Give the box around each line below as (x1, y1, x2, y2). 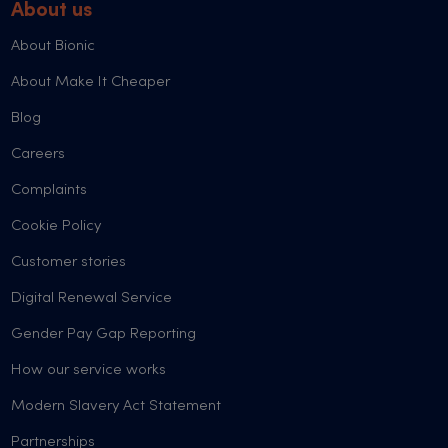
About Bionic (11, 38, 96, 54)
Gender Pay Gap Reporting (11, 326, 197, 342)
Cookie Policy (11, 218, 102, 234)
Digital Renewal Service (11, 290, 173, 306)
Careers (11, 146, 66, 162)
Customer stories (11, 254, 127, 270)
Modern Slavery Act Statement (11, 398, 222, 414)
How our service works (11, 362, 167, 378)
